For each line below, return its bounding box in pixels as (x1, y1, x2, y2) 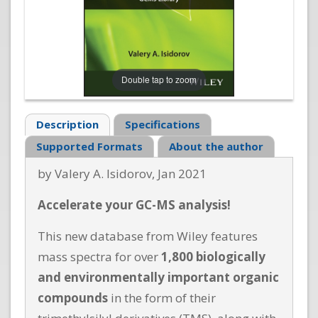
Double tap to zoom (121, 73, 197, 86)
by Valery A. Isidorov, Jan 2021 (38, 165, 207, 182)
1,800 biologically (161, 248, 265, 265)
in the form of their (108, 290, 216, 307)
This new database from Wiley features (38, 228, 258, 245)
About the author (169, 139, 264, 154)
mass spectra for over (38, 248, 161, 265)
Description (36, 117, 99, 132)
